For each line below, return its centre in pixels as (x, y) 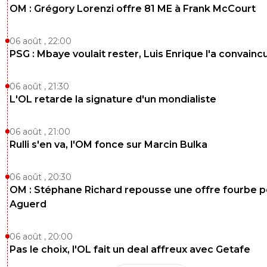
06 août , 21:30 (39, 87)
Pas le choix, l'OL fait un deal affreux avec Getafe (130, 250)
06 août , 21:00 (40, 132)
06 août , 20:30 (41, 177)
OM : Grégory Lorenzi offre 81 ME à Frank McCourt (133, 9)
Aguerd (28, 204)
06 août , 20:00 (41, 237)
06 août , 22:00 (41, 41)
